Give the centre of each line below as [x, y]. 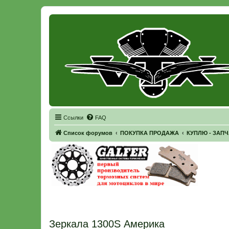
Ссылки [73, 118]
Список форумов [88, 133]
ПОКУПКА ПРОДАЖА [150, 133]
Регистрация [67, 27]
